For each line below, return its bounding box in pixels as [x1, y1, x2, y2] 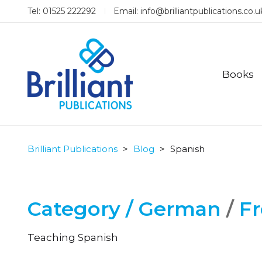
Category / [27, 196, 139, 221]
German [139, 196, 221, 221]
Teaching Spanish [27, 232, 118, 243]
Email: [113, 6, 140, 16]
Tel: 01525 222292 [27, 6, 96, 16]
